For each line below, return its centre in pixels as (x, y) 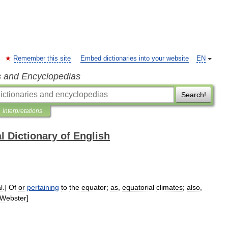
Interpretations (22, 111)
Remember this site (42, 59)
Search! (193, 95)
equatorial (138, 187)
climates (169, 187)
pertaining (43, 187)
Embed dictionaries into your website (135, 59)
